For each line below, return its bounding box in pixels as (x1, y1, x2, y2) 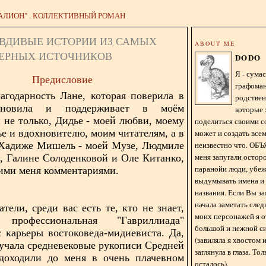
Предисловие (32, 73, 93, 85)
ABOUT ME (195, 39, 236, 47)
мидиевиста (107, 226, 161, 239)
